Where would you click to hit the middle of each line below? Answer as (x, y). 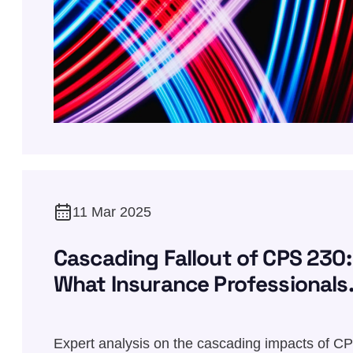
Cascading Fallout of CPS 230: (203, 257)
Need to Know (123, 309)
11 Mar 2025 (112, 212)
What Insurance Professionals (201, 283)
